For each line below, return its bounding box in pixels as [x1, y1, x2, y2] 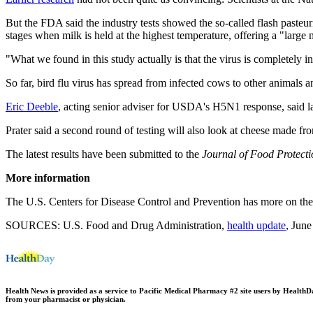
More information [6, 171, 90, 184]
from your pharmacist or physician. [6, 294, 126, 303]
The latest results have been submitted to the [6, 147, 202, 160]
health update [227, 219, 286, 231]
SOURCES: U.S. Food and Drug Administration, [6, 219, 227, 231]
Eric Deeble [6, 100, 58, 112]
